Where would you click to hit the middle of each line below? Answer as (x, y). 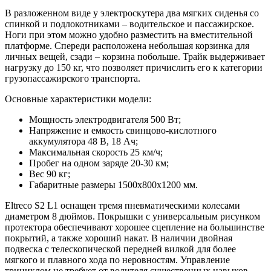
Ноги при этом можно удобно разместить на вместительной (129, 35)
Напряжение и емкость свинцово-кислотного (123, 131)
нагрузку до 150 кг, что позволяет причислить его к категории (134, 68)
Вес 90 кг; (50, 174)
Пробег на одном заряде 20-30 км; (99, 163)
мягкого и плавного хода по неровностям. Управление (117, 260)
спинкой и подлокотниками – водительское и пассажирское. (129, 24)
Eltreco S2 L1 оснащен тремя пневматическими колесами (122, 206)
